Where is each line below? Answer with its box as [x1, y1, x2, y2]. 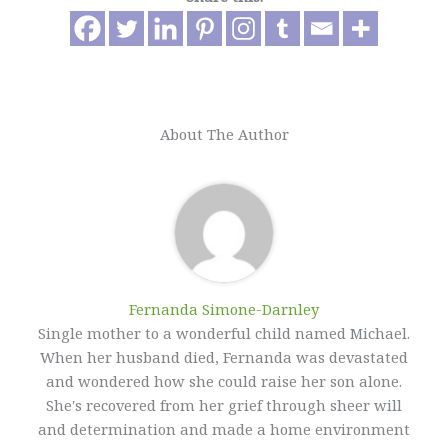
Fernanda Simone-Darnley [129, 299, 319, 320]
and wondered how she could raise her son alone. [46, 371, 402, 392]
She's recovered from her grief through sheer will [46, 395, 402, 416]
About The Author [159, 124, 289, 145]
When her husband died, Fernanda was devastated [40, 347, 408, 368]
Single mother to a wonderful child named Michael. [38, 323, 410, 344]
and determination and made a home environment [38, 419, 410, 440]
